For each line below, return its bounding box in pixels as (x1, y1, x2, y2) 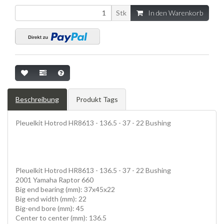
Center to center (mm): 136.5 (15, 213, 106, 222)
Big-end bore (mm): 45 (15, 203, 84, 212)
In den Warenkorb (148, 8, 203, 17)
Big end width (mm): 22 (15, 194, 86, 203)
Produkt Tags (76, 94, 118, 103)
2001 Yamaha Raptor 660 (15, 175, 93, 184)
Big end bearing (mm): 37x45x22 (15, 184, 115, 193)
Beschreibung (15, 94, 59, 103)
